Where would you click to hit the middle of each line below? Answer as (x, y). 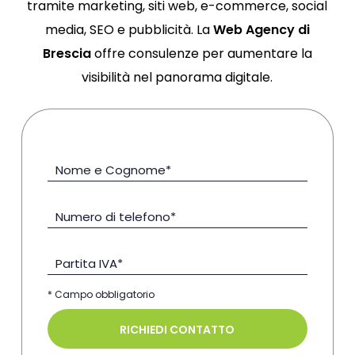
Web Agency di (261, 30)
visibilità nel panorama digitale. (177, 78)
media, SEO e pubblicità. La (129, 30)
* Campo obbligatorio (101, 295)
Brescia (67, 54)
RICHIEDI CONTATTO (177, 330)
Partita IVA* (89, 264)
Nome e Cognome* (113, 170)
